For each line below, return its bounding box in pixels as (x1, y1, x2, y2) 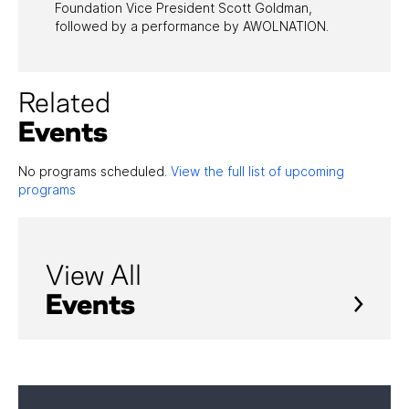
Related (18, 91, 110, 118)
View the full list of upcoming (171, 163, 344, 179)
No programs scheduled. (18, 163, 171, 179)
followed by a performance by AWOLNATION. (55, 17, 329, 34)
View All (46, 264, 142, 290)
